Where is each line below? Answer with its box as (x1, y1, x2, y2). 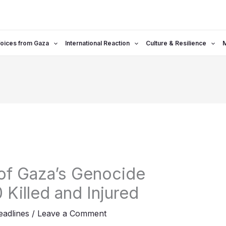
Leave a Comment (37, 208, 106, 218)
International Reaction (65, 39, 130, 47)
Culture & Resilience (145, 39, 206, 47)
